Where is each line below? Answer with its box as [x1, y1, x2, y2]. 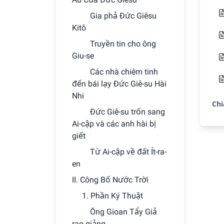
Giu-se [72, 51, 94, 60]
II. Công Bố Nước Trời [72, 175, 148, 184]
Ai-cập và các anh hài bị [72, 119, 156, 128]
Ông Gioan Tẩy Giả [90, 207, 157, 216]
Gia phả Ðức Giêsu [90, 11, 156, 20]
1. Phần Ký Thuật [82, 191, 143, 200]
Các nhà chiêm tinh [90, 67, 158, 76]
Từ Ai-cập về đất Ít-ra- [90, 147, 166, 156]
